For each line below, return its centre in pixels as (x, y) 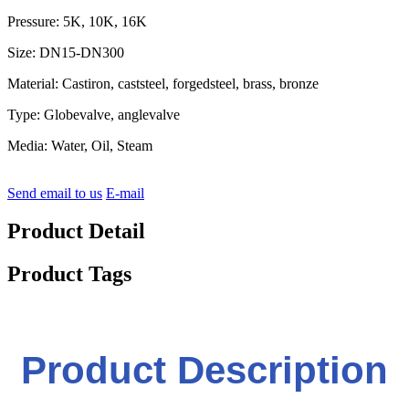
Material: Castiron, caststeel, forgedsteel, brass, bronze (163, 83)
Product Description (204, 371)
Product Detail (76, 231)
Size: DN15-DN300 (66, 52)
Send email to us (55, 193)
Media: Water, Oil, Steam (80, 145)
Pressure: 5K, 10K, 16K (77, 21)
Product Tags (69, 274)
